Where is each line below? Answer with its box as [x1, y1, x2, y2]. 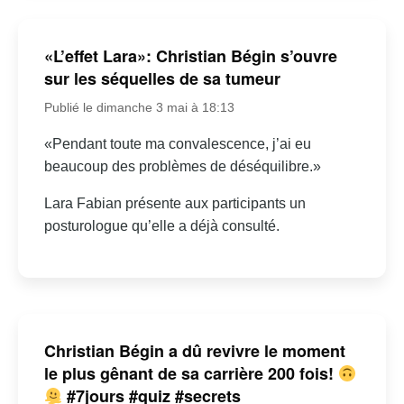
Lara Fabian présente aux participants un [43, 196, 306, 212]
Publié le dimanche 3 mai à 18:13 [43, 100, 234, 115]
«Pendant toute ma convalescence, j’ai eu [43, 136, 311, 152]
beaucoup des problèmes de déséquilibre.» [43, 159, 321, 175]
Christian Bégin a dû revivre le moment [43, 338, 345, 363]
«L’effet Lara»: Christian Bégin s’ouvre [43, 44, 337, 69]
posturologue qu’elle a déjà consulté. [43, 218, 280, 234]
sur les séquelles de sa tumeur [43, 67, 280, 91]
